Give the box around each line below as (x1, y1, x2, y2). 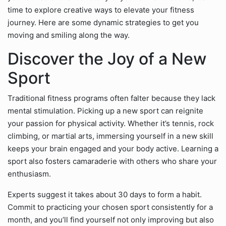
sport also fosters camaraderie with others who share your (8, 156, 217, 166)
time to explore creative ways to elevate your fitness (8, 5, 194, 15)
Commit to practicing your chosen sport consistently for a (8, 202, 213, 212)
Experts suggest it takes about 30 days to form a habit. (8, 190, 202, 199)
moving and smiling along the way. (8, 30, 130, 40)
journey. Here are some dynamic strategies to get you (8, 18, 199, 27)
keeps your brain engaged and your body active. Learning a (8, 144, 218, 153)
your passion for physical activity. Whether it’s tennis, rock (8, 119, 214, 128)
